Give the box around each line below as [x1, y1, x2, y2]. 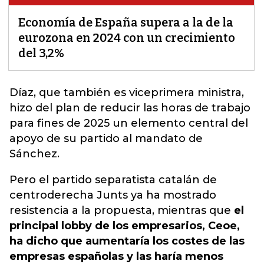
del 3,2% [18, 46, 64, 60]
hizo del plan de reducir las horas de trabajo [9, 101, 250, 114]
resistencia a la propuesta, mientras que [9, 204, 234, 217]
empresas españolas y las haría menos [9, 250, 223, 263]
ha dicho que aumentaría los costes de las [9, 235, 245, 247]
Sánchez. [9, 147, 60, 160]
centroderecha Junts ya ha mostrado [9, 189, 216, 202]
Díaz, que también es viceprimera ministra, [9, 86, 244, 99]
